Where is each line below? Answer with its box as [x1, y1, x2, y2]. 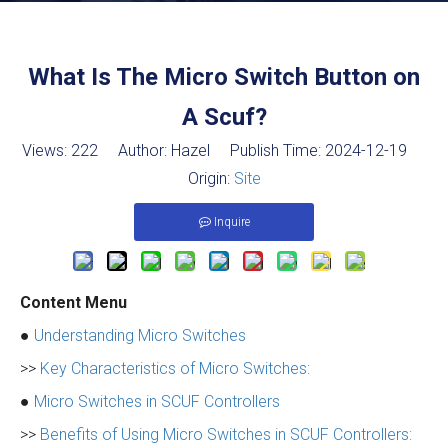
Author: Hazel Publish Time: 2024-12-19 [97, 141, 427, 160]
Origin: [187, 169, 234, 188]
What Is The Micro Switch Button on [28, 63, 420, 91]
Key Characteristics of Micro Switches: [40, 359, 310, 378]
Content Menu [20, 293, 127, 312]
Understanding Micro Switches [34, 326, 246, 345]
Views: [21, 141, 71, 160]
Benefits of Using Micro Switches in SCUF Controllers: [40, 425, 412, 444]
